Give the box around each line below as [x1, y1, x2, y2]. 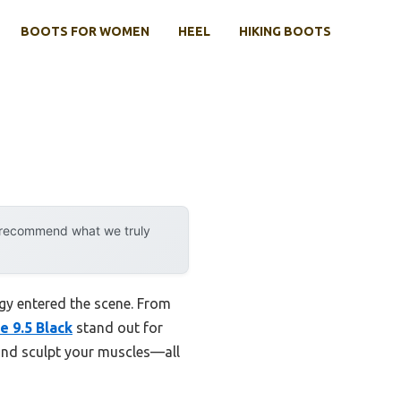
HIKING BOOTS [239, 24, 331, 38]
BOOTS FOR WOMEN [21, 24, 149, 38]
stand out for [73, 319, 163, 336]
